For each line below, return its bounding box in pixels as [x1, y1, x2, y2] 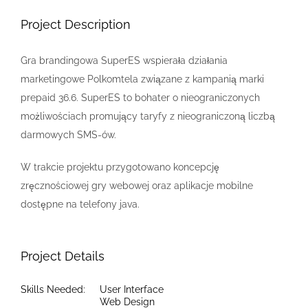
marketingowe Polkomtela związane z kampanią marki [21, 74, 264, 85]
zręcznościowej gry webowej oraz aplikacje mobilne [21, 180, 253, 191]
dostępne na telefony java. [21, 199, 140, 210]
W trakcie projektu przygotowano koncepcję [21, 162, 219, 173]
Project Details [21, 249, 104, 263]
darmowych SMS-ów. [21, 129, 116, 140]
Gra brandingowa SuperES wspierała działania [21, 55, 228, 66]
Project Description [21, 17, 131, 32]
